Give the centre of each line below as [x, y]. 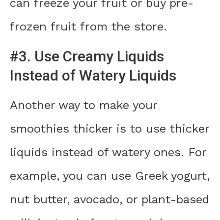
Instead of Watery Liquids [93, 76]
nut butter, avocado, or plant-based [110, 200]
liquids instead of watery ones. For [108, 152]
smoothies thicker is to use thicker [110, 129]
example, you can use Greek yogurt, [110, 176]
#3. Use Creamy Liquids [87, 56]
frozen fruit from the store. [88, 27]
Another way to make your [83, 105]
